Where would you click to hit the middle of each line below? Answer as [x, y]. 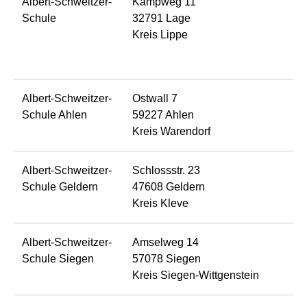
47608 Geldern [169, 186]
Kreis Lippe [160, 34]
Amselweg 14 [165, 242]
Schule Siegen [58, 258]
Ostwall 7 [155, 98]
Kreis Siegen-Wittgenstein [196, 275]
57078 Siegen [167, 258]
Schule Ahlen [54, 114]
